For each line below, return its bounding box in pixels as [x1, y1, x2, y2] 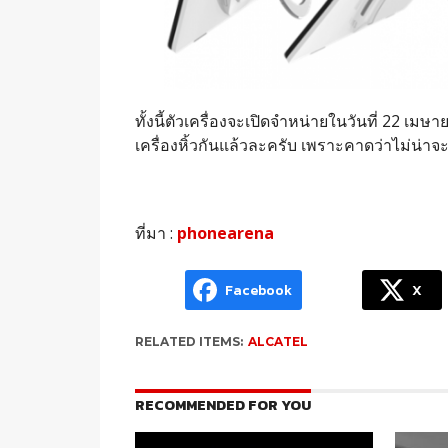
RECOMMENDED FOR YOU [134, 394, 311, 417]
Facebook [224, 279, 292, 301]
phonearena [176, 222, 274, 245]
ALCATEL [247, 334, 308, 350]
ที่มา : [134, 222, 177, 245]
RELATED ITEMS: [134, 334, 243, 350]
